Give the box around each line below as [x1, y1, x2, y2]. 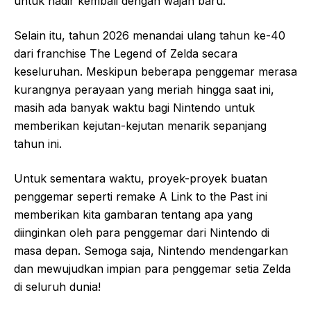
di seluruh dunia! [14, 280, 101, 294]
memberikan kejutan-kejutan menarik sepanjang [14, 119, 267, 133]
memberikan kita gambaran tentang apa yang [14, 208, 253, 221]
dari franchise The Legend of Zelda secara [14, 47, 237, 60]
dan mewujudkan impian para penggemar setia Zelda [14, 262, 291, 276]
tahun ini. [14, 137, 62, 151]
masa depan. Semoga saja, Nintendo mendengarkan [14, 244, 288, 258]
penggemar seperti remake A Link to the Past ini [14, 190, 267, 203]
